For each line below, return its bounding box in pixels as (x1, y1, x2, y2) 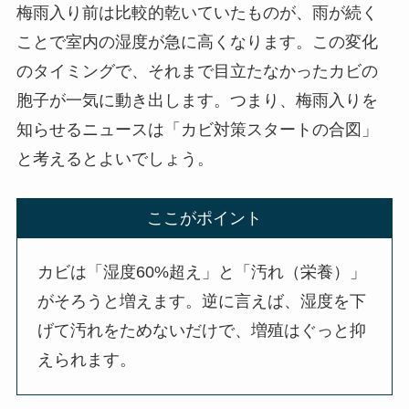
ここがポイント (147, 208, 262, 227)
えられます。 (37, 351, 137, 370)
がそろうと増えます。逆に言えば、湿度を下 (37, 292, 367, 311)
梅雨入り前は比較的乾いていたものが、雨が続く (16, 3, 378, 22)
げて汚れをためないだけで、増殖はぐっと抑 (37, 321, 367, 341)
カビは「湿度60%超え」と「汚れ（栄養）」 (37, 263, 367, 282)
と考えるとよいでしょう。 (16, 149, 214, 168)
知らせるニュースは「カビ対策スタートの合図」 (16, 120, 378, 139)
